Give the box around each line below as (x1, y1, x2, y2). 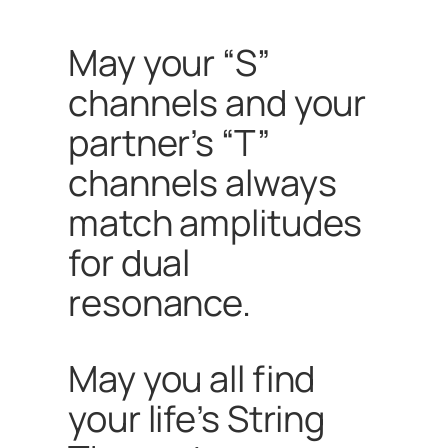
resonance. (68, 277, 251, 327)
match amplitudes (68, 197, 363, 247)
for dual (68, 237, 191, 287)
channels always (68, 157, 337, 207)
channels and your (68, 77, 367, 127)
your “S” (142, 37, 270, 87)
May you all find (68, 354, 316, 404)
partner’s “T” (68, 117, 270, 167)
